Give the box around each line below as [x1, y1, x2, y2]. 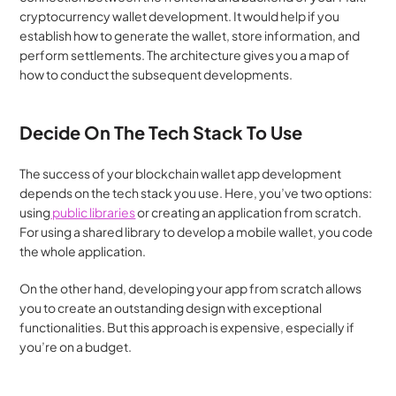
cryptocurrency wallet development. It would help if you [19, 8, 340, 24]
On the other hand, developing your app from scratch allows [19, 280, 362, 296]
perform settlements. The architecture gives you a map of [19, 47, 351, 63]
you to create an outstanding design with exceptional [19, 300, 323, 316]
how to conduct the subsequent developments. [19, 66, 293, 82]
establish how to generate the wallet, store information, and [19, 27, 361, 43]
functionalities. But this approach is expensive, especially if [19, 319, 355, 335]
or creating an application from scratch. [135, 204, 362, 220]
